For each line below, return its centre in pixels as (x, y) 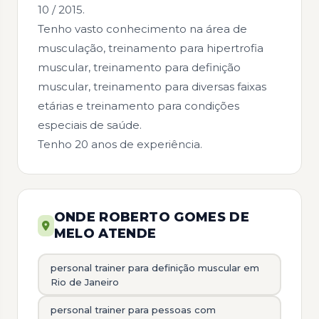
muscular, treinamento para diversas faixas (152, 87)
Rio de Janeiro (84, 282)
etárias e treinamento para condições (138, 106)
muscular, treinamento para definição (139, 67)
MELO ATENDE (105, 234)
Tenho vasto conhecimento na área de (142, 29)
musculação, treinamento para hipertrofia (151, 48)
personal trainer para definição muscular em (155, 267)
